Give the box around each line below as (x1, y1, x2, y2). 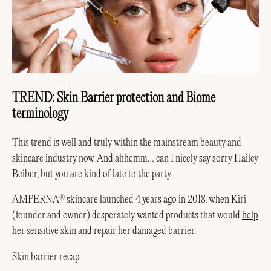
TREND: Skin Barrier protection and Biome (12, 91, 215, 105)
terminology (12, 107, 68, 121)
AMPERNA (12, 194, 59, 206)
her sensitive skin (12, 226, 76, 237)
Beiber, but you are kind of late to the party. (12, 168, 172, 180)
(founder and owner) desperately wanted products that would (12, 210, 242, 221)
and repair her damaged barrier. (76, 226, 198, 237)
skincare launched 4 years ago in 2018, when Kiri (65, 194, 246, 206)
